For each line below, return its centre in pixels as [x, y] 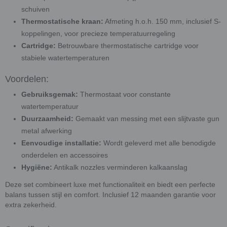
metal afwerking [47, 131]
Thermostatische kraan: [62, 21]
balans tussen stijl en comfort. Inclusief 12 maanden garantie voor [110, 195]
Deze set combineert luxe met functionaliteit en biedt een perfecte [110, 184]
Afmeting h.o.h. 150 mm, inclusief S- [162, 21]
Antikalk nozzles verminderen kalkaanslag [120, 167]
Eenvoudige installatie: [61, 143]
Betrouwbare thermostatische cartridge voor [127, 46]
